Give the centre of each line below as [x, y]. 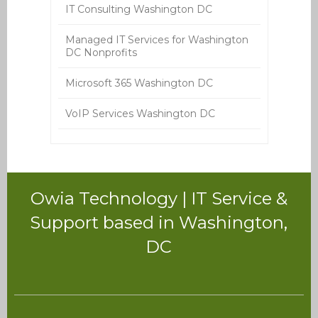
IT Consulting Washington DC [138, 10]
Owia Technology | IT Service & [159, 199]
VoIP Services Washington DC [140, 114]
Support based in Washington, [159, 223]
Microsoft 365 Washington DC [139, 83]
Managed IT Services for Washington [157, 40]
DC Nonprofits [101, 53]
